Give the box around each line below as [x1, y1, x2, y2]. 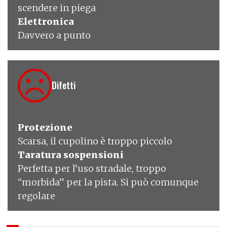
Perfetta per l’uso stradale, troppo [18, 162, 166, 174]
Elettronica [18, 15, 74, 27]
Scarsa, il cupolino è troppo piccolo [18, 135, 172, 147]
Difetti [52, 79, 75, 92]
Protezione [18, 121, 72, 133]
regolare [18, 190, 55, 202]
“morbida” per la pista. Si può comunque [18, 176, 199, 188]
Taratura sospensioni [18, 148, 124, 161]
